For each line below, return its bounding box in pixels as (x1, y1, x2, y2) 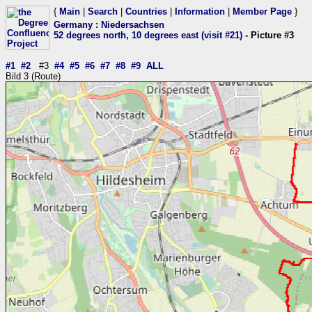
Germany (54, 19, 93, 30)
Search (88, 6, 118, 17)
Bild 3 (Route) (6, 71, 61, 81)
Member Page (233, 6, 292, 17)
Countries (125, 6, 167, 17)
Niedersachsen (101, 19, 164, 30)
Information (175, 6, 225, 17)
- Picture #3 (242, 30, 294, 40)
